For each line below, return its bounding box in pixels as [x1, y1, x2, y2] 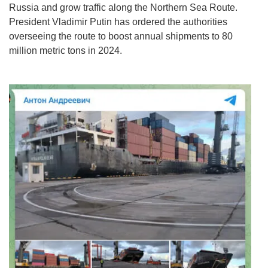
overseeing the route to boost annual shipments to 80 [9, 31, 233, 42]
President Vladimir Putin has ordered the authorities [9, 17, 227, 28]
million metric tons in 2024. [9, 45, 122, 56]
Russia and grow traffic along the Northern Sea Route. [9, 2, 237, 13]
